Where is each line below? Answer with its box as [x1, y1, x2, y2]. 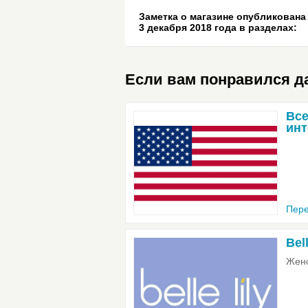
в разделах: [236, 22, 297, 33]
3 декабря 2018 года [139, 22, 236, 33]
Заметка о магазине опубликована [139, 11, 306, 22]
